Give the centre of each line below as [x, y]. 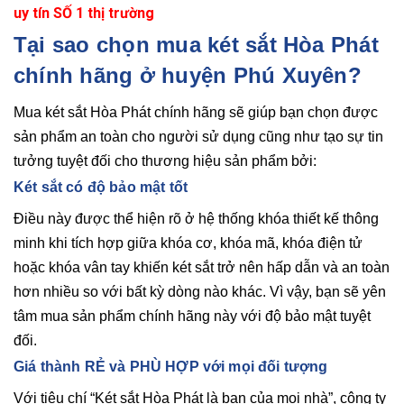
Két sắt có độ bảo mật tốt [101, 187]
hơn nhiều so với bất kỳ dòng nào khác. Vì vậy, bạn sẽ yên [200, 291]
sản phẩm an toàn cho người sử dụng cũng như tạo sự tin [198, 136]
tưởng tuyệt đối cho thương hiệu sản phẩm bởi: [167, 161]
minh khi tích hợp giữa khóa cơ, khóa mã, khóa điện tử [188, 243]
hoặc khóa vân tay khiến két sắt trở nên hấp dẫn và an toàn [202, 267]
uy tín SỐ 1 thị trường [84, 13]
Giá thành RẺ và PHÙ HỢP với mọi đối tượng [171, 366]
